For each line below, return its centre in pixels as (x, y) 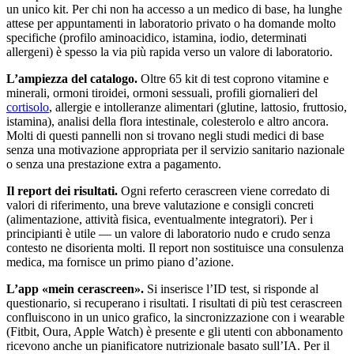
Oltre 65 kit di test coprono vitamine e (233, 79)
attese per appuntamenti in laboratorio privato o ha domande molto (171, 24)
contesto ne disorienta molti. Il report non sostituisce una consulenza (175, 248)
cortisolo (28, 107)
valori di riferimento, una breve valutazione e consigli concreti (160, 205)
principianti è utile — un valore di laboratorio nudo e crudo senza (168, 234)
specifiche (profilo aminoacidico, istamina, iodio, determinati (156, 38)
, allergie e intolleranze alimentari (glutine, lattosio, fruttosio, (198, 107)
